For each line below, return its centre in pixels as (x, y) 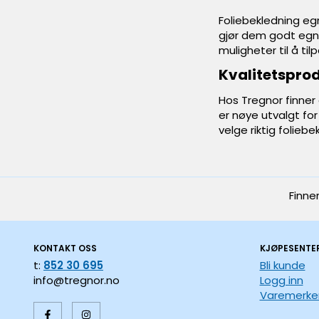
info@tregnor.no (77, 280)
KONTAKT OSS (65, 248)
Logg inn (281, 280)
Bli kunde (282, 265)
